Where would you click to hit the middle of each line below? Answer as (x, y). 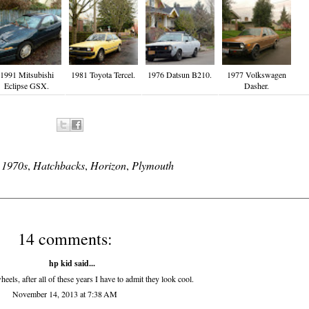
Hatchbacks (59, 166)
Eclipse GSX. (27, 86)
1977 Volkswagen (256, 75)
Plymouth (153, 166)
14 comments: (65, 239)
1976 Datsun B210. (180, 75)
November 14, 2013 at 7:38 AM (65, 294)
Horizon (108, 166)
